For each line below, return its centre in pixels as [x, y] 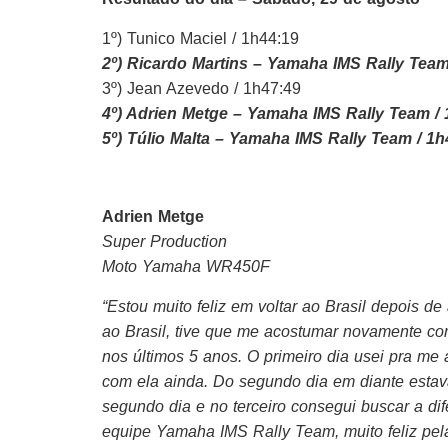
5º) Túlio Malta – [165, 138]
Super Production [164, 242]
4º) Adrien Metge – [174, 113]
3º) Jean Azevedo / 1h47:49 [201, 88]
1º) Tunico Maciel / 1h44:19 [200, 38]
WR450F [235, 267]
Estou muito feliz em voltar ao [216, 306]
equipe [129, 431]
